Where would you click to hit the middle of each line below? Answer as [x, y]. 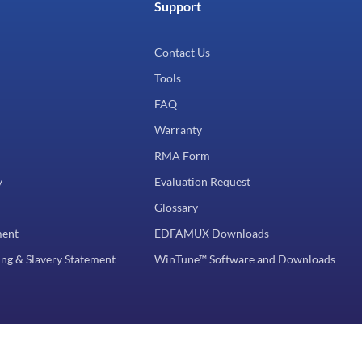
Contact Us [182, 52]
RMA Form [182, 155]
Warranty [178, 129]
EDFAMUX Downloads [212, 233]
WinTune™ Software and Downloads [245, 259]
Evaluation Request [202, 181]
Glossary [176, 207]
